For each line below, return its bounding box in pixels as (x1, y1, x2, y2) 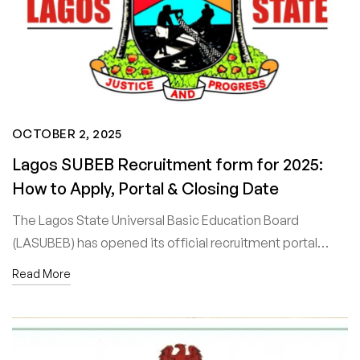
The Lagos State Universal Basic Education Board (12, 211, 299, 228)
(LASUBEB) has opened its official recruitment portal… (12, 234, 329, 251)
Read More (12, 266, 71, 280)
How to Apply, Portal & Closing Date (12, 178, 279, 198)
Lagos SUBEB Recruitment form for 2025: (12, 153, 323, 174)
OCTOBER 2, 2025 (12, 125, 122, 141)
